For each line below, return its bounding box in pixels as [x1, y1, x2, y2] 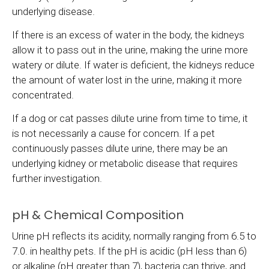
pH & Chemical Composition [12, 206, 184, 223]
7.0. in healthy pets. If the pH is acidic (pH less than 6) [12, 244, 247, 257]
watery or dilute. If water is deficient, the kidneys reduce [12, 58, 255, 71]
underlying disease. [12, 5, 95, 18]
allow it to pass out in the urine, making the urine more [12, 43, 248, 56]
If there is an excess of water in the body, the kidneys [12, 28, 244, 41]
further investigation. [12, 172, 102, 184]
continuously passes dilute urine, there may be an [12, 142, 228, 154]
